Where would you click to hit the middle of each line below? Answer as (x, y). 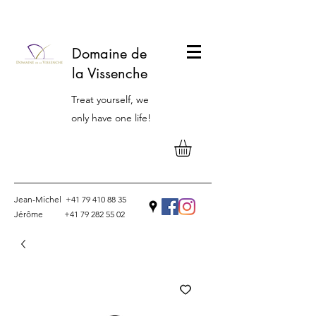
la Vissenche (110, 73)
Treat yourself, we (110, 99)
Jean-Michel (40, 200)
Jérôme (39, 214)
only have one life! (111, 118)
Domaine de (109, 54)
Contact (113, 241)
